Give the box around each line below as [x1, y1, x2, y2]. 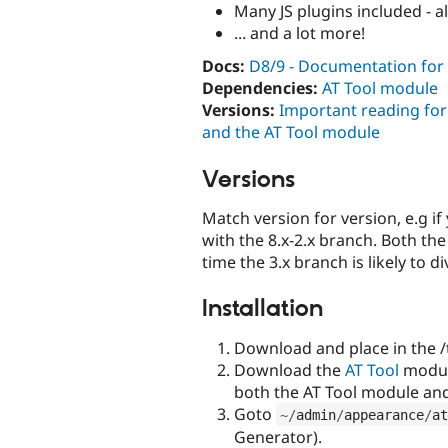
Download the [234, 358, 345, 381]
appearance [343, 406, 424, 423]
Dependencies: [202, 77, 318, 100]
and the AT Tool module [202, 121, 380, 144]
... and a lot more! [234, 22, 365, 45]
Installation [202, 294, 323, 325]
